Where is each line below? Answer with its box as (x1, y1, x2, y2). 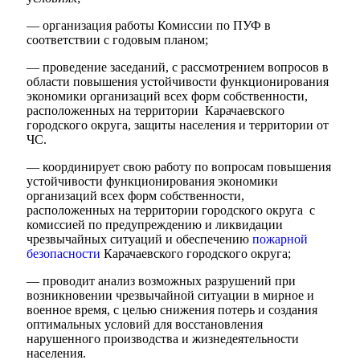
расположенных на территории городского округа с (27, 203, 315, 217)
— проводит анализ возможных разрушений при (27, 274, 296, 288)
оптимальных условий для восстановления (27, 317, 263, 331)
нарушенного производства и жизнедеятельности (27, 332, 299, 346)
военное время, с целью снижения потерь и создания (27, 303, 317, 317)
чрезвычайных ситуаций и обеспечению (27, 232, 252, 246)
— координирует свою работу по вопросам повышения (27, 160, 331, 174)
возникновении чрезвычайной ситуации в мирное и (27, 288, 314, 302)
